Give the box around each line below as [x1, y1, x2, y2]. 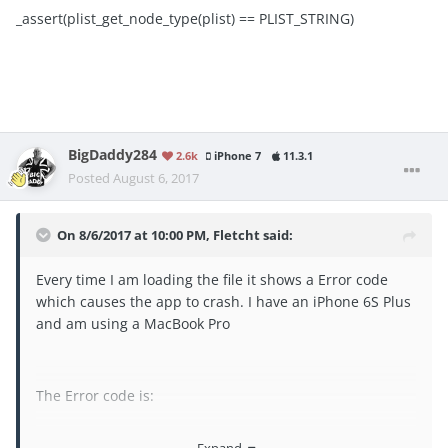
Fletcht [213, 226, 260, 245]
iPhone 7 [211, 149, 261, 164]
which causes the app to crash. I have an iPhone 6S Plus [36, 292, 411, 312]
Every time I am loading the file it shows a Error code [36, 270, 388, 290]
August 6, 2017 [113, 169, 199, 188]
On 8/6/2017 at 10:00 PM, [57, 226, 213, 245]
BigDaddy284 [68, 146, 157, 165]
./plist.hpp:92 [36, 422, 125, 442]
